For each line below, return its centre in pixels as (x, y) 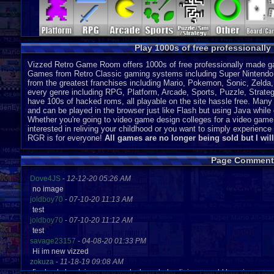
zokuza (42, 261)
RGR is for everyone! (66, 138)
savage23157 (53, 241)
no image (48, 189)
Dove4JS (45, 178)
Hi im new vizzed (61, 251)
